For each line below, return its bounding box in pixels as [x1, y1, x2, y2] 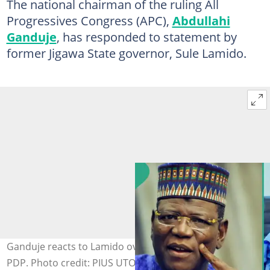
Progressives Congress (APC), [6, 11, 172, 29]
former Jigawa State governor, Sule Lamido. [6, 44, 246, 61]
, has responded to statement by [56, 28, 237, 45]
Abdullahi [172, 11, 230, 29]
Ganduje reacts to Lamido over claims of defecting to [6, 239, 246, 253]
